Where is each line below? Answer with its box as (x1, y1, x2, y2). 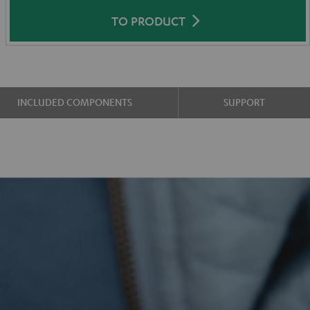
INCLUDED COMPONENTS (17, 95, 133, 108)
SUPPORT (223, 95, 265, 108)
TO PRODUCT (111, 13, 185, 28)
